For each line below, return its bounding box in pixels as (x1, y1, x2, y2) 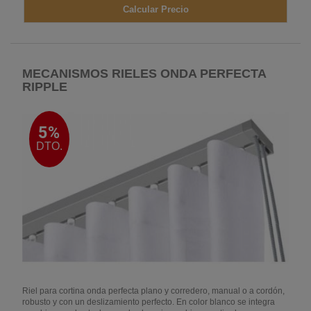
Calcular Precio (122, 4, 189, 15)
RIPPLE (22, 80, 67, 94)
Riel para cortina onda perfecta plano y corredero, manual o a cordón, (22, 285, 285, 296)
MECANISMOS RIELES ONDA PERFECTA (22, 67, 266, 81)
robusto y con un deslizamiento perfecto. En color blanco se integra (22, 296, 275, 307)
